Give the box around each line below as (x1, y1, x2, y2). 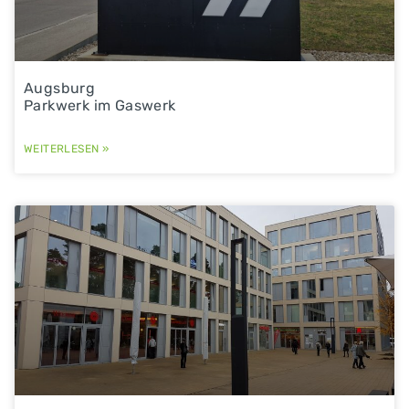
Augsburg (24, 79, 96, 97)
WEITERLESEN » (24, 142, 110, 155)
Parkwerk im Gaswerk (24, 96, 176, 114)
